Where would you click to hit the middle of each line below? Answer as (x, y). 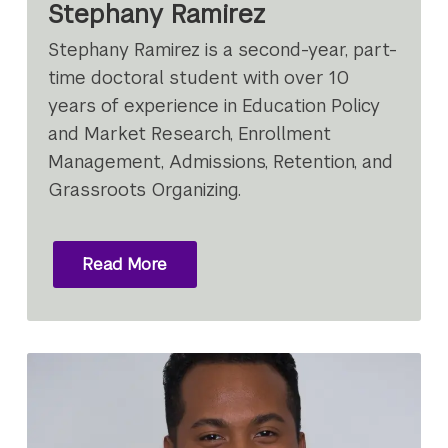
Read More (125, 264)
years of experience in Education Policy (214, 106)
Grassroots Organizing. (145, 190)
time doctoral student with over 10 (199, 78)
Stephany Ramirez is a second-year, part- (223, 50)
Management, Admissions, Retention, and (221, 162)
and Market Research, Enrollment (190, 134)
